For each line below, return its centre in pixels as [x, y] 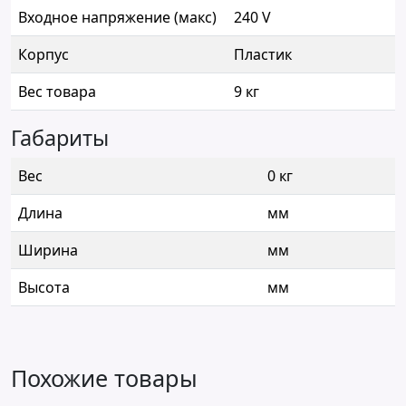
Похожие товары [104, 378]
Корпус [43, 55]
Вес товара [57, 92]
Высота [44, 288]
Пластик [263, 55]
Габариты [60, 138]
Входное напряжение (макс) [117, 18]
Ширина [48, 251]
